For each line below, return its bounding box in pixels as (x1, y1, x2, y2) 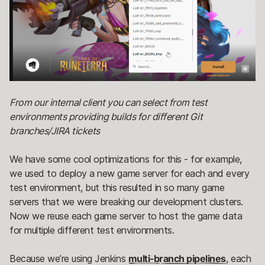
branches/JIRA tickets (9, 124, 100, 137)
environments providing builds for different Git (9, 110, 203, 122)
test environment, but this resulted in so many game (9, 181, 225, 193)
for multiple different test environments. (9, 224, 174, 236)
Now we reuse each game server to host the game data (9, 209, 243, 222)
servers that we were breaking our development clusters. (9, 195, 243, 208)
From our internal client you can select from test (9, 96, 208, 108)
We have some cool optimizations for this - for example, (9, 153, 242, 165)
